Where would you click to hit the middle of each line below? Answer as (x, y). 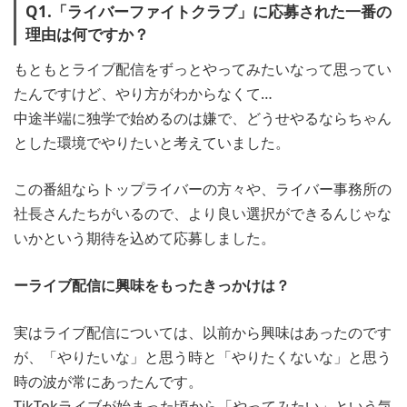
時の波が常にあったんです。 (108, 381)
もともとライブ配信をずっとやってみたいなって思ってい (203, 69)
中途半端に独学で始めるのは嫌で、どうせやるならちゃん (203, 118)
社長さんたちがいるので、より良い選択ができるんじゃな (203, 214)
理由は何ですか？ (87, 35)
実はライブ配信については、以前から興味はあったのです (203, 332)
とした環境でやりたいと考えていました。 (152, 142)
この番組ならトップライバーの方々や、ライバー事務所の (203, 189)
